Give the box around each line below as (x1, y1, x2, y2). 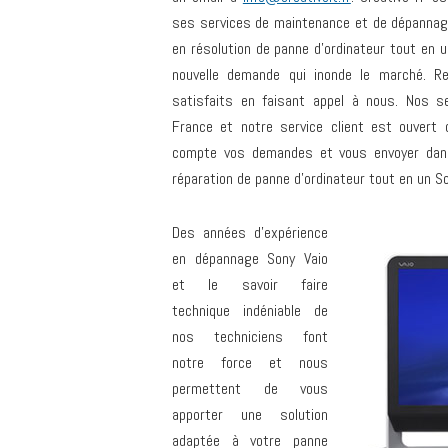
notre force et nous (172, 352, 328, 373)
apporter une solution (172, 404, 328, 425)
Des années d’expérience (172, 222, 328, 243)
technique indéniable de (172, 300, 328, 321)
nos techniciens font (172, 326, 328, 347)
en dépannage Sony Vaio (172, 248, 328, 269)
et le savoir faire (172, 274, 328, 295)
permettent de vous (172, 378, 328, 399)
